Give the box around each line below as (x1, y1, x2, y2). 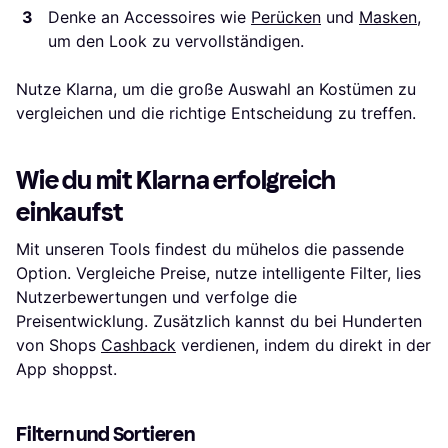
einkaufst (16, 197, 124, 229)
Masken (359, 7, 417, 28)
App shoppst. (16, 359, 117, 380)
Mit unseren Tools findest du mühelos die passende (16, 239, 404, 260)
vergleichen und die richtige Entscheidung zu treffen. (16, 103, 416, 124)
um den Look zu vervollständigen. (48, 31, 304, 52)
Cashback (101, 335, 176, 356)
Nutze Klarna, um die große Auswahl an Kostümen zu (16, 79, 416, 100)
